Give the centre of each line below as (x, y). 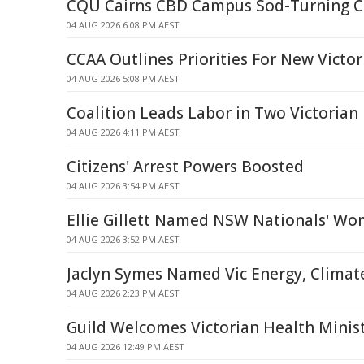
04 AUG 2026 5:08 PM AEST (123, 78)
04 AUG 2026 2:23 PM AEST (123, 293)
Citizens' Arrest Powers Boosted (185, 167)
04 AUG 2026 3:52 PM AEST (123, 239)
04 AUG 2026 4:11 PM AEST (123, 132)
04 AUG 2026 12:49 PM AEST (126, 347)
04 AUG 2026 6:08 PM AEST (123, 25)
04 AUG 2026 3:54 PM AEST (123, 186)
